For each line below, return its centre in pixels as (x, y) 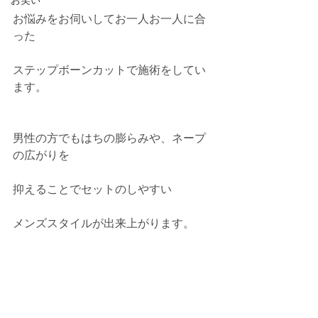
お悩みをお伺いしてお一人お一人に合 (109, 19)
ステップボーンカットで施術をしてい (109, 70)
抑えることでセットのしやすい (92, 189)
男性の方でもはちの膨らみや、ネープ (109, 138)
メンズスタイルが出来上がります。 (104, 223)
